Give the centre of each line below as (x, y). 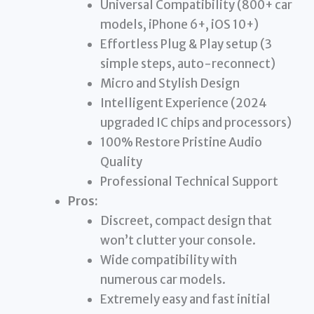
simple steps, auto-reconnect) (187, 63)
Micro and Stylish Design (170, 83)
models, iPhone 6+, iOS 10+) (179, 24)
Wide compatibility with (168, 260)
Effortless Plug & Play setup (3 (186, 44)
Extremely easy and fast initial (185, 299)
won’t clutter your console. (178, 240)
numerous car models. (163, 279)
